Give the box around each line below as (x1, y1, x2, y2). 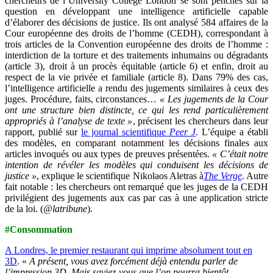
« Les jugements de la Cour (160, 93, 269, 104)
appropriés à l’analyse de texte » (5, 115, 133, 126)
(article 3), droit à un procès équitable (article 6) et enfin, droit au (5, 60, 268, 71)
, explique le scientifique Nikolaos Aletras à (37, 170, 204, 181)
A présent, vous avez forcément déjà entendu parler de (29, 255, 238, 266)
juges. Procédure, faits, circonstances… (5, 93, 160, 104)
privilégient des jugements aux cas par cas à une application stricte (5, 192, 268, 203)
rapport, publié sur (5, 126, 81, 137)
